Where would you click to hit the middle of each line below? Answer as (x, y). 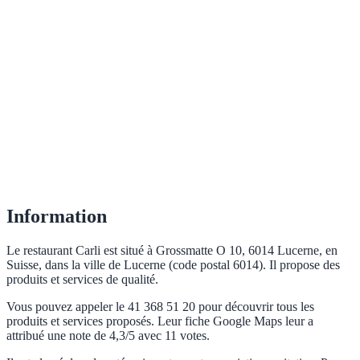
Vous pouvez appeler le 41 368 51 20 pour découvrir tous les (160, 307)
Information (57, 217)
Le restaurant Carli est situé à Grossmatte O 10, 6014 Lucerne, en (172, 251)
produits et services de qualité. (82, 280)
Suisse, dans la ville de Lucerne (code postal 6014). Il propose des (173, 265)
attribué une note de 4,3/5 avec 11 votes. (108, 336)
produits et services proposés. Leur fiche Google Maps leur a (160, 321)
